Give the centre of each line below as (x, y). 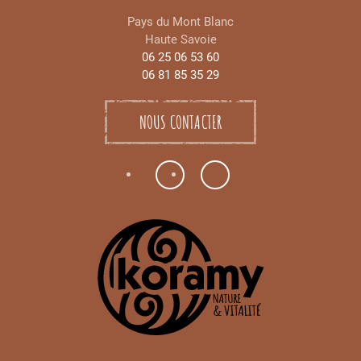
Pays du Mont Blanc (180, 22)
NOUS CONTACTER (180, 122)
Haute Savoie (180, 40)
